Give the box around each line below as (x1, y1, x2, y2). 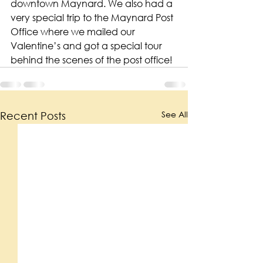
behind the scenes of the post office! (11, 53, 173, 66)
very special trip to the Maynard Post (11, 11, 176, 23)
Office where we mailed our (11, 25, 137, 38)
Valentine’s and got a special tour (11, 39, 164, 52)
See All (161, 109, 188, 120)
